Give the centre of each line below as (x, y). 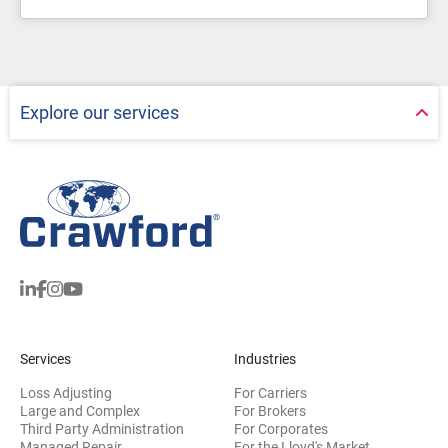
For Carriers (270, 392)
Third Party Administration (102, 428)
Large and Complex (80, 410)
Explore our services (99, 112)
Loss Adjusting (66, 392)
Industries (265, 358)
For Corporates (281, 428)
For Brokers (270, 410)
